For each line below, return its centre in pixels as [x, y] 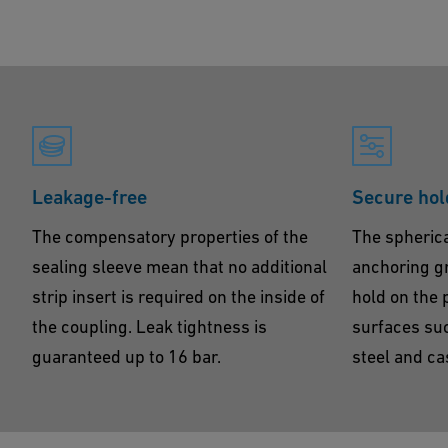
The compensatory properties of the [170, 236]
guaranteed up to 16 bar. [126, 356]
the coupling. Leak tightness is [149, 326]
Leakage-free [89, 197]
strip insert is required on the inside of [178, 296]
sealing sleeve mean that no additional [179, 266]
